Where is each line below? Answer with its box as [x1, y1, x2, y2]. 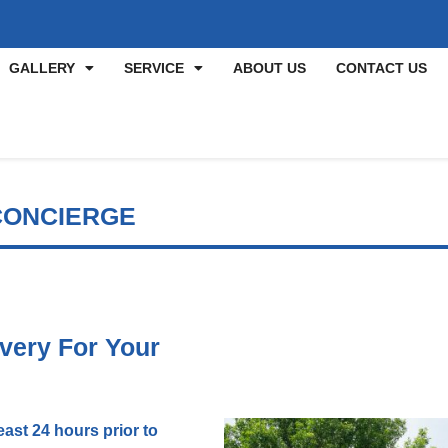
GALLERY [9, 60, 75, 76]
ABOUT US [233, 60, 306, 76]
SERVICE [124, 60, 184, 76]
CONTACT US [336, 60, 427, 76]
